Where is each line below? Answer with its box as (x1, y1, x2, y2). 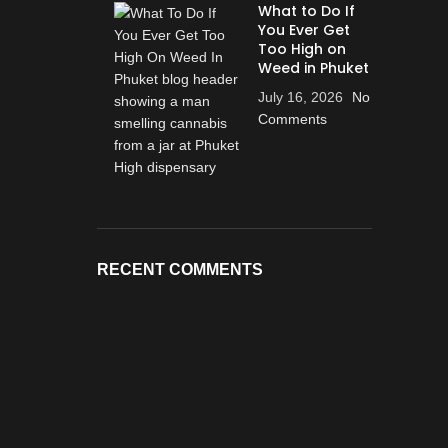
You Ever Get (257, 20, 350, 40)
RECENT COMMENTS (96, 261, 263, 278)
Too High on (257, 39, 346, 59)
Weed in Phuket (257, 58, 369, 78)
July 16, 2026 (257, 89, 343, 105)
